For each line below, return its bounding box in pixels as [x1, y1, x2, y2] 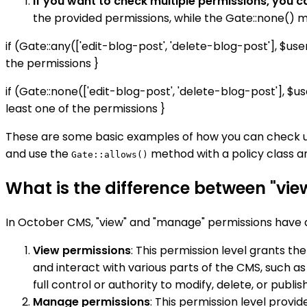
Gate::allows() [71, 149, 148, 160]
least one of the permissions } [5, 101, 165, 117]
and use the [5, 146, 71, 162]
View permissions [33, 242, 131, 258]
